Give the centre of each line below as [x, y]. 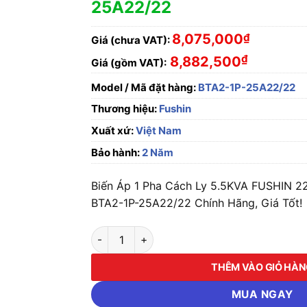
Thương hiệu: [125, 109]
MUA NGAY [262, 294]
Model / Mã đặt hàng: [144, 87]
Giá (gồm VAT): [129, 63]
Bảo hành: [116, 152]
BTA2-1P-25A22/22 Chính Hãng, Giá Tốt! [197, 203]
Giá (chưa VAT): [131, 40]
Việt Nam [158, 131]
